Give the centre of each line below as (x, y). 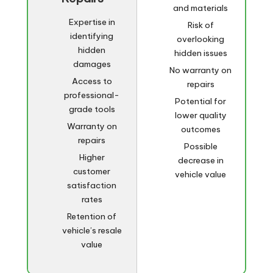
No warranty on (201, 70)
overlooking (201, 39)
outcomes (200, 129)
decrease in (200, 161)
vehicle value (201, 175)
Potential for (201, 101)
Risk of (200, 25)
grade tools (92, 109)
